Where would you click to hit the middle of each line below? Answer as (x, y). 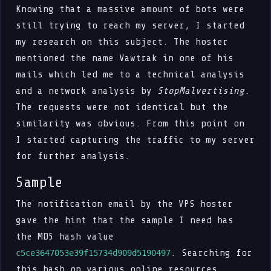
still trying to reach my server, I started (130, 25)
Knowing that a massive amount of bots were (130, 9)
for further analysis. (73, 156)
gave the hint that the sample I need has (125, 220)
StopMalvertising (201, 90)
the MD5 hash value (65, 236)
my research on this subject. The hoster (122, 41)
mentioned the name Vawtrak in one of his (125, 58)
